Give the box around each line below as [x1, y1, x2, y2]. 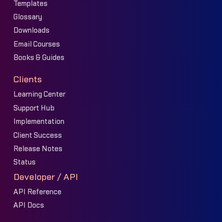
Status [13, 159, 36, 166]
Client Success [13, 131, 62, 139]
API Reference [13, 188, 61, 196]
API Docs [13, 202, 44, 210]
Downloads [13, 27, 50, 35]
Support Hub [13, 104, 55, 112]
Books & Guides [13, 54, 64, 62]
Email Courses [13, 40, 60, 48]
